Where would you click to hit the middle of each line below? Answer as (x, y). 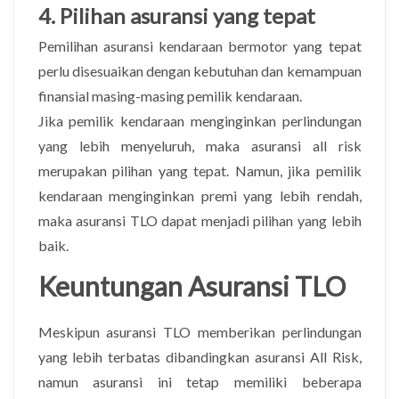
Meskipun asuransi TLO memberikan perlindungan (199, 331)
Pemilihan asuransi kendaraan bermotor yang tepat (199, 45)
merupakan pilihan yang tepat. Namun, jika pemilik (199, 170)
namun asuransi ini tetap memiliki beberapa (199, 381)
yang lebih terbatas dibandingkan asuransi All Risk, (199, 356)
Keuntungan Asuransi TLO (191, 285)
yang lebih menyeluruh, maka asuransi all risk (199, 145)
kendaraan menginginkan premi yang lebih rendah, (199, 195)
